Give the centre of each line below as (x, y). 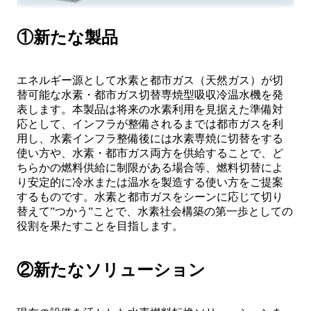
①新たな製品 (67, 37)
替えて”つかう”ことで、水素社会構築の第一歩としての (155, 211)
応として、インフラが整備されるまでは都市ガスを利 (150, 124)
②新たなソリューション (111, 270)
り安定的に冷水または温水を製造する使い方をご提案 (150, 182)
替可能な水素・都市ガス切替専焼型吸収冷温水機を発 (150, 94)
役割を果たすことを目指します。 (100, 226)
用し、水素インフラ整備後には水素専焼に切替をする (150, 138)
